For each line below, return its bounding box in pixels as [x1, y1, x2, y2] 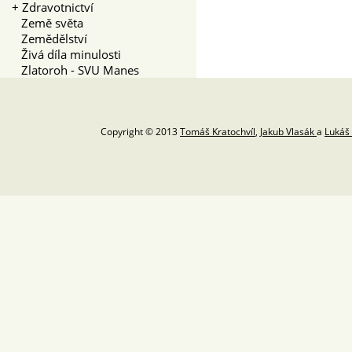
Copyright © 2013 [101, 125, 180, 138]
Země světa [12, 14, 83, 31]
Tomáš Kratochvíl [180, 125, 255, 138]
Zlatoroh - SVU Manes [12, 61, 139, 78]
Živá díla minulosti [12, 46, 121, 62]
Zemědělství [12, 30, 87, 46]
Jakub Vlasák [260, 125, 317, 138]
